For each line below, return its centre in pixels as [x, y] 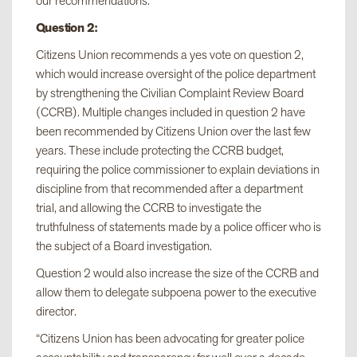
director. [56, 311]
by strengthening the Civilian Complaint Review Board [170, 93]
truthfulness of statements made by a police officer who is [178, 227]
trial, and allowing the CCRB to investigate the [149, 208]
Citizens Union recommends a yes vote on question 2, [170, 55]
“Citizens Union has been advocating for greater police [170, 338]
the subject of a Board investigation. [124, 246]
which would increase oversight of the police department [176, 74]
